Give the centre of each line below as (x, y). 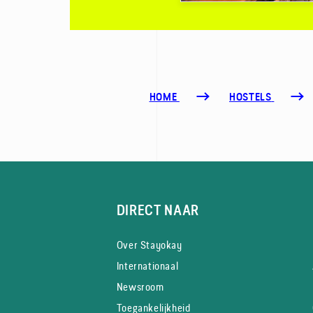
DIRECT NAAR (158, 210)
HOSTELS (250, 97)
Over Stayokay (149, 245)
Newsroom (140, 287)
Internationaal (147, 266)
